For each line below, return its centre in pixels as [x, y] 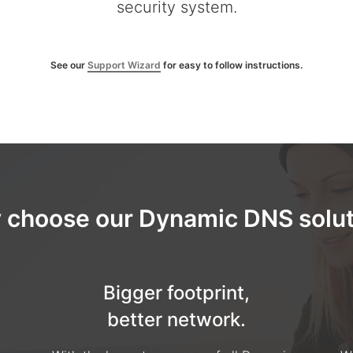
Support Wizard [124, 65]
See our [69, 65]
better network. [176, 319]
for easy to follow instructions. [232, 65]
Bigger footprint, [176, 292]
